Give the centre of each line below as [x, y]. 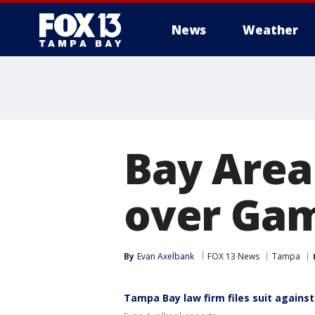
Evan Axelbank [166, 256]
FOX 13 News [233, 256]
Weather [270, 30]
